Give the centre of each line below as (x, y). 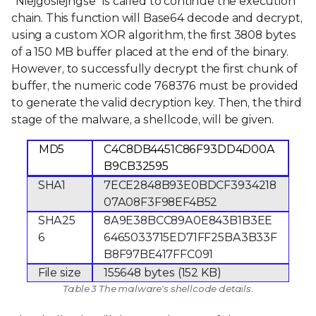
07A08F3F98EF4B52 (160, 202)
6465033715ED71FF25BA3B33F (190, 238)
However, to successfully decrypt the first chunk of (154, 69)
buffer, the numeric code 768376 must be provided (155, 86)
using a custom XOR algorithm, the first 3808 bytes (154, 35)
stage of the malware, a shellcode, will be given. (143, 120)
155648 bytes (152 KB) (162, 273)
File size (59, 273)
